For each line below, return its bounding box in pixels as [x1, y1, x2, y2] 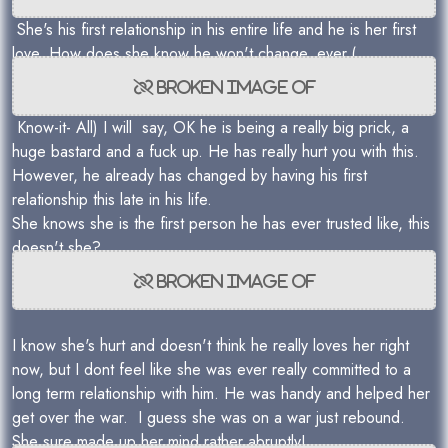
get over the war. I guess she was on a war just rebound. [12, 406, 410, 429]
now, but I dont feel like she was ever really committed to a [12, 358, 411, 381]
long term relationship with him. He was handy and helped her [12, 382, 430, 405]
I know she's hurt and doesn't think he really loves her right [12, 334, 409, 357]
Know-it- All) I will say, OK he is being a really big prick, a [12, 116, 409, 139]
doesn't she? [12, 236, 101, 259]
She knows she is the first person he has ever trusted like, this [12, 212, 430, 235]
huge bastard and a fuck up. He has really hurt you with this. [12, 140, 419, 163]
